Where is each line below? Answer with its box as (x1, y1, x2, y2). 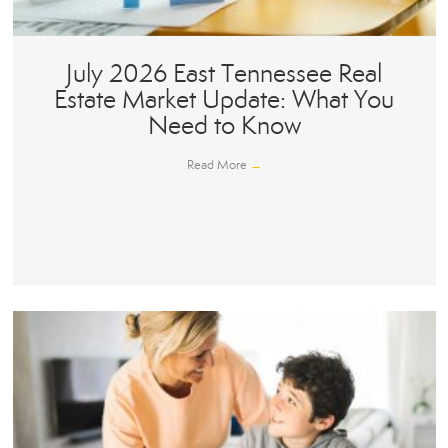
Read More (186, 157, 250, 174)
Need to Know (147, 110, 301, 142)
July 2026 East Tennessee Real (66, 58, 382, 90)
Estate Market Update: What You (54, 84, 394, 116)
